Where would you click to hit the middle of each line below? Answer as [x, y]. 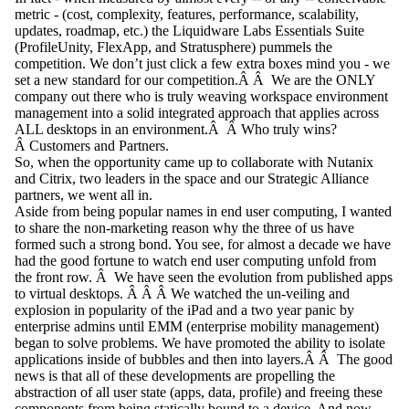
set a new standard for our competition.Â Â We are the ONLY [195, 80]
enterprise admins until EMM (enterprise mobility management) [197, 327]
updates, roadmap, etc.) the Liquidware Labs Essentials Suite [189, 31]
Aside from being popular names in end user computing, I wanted [203, 212]
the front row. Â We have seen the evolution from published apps [204, 278]
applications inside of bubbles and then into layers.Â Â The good [204, 360]
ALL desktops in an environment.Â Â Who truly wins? [176, 130]
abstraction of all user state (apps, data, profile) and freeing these [199, 393]
